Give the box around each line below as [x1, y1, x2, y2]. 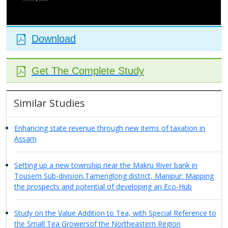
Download [32, 33, 76, 44]
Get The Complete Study [32, 65, 144, 76]
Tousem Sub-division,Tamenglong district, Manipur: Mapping [14, 170, 214, 181]
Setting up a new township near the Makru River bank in [14, 160, 197, 170]
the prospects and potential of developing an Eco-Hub [14, 181, 192, 191]
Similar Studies [14, 96, 85, 110]
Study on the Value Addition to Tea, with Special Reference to [14, 208, 216, 218]
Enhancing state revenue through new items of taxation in [14, 123, 205, 133]
